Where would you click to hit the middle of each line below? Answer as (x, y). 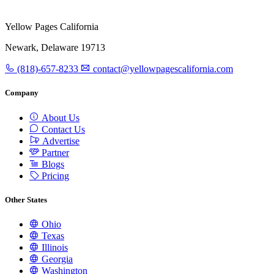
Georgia (56, 259)
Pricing (54, 176)
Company (22, 93)
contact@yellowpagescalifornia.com (162, 69)
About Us (59, 117)
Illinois (54, 247)
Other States (26, 199)
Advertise (60, 141)
